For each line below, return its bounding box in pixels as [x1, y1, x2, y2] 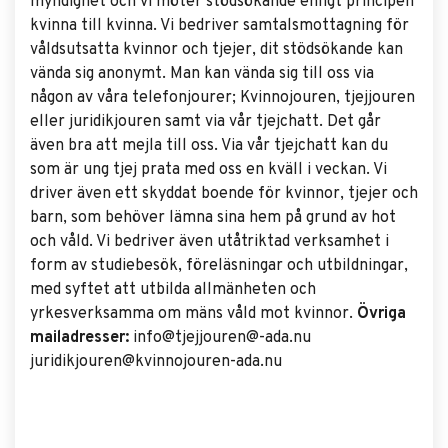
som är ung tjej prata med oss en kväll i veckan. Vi [30, 160, 387, 180]
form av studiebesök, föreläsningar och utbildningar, [30, 256, 408, 276]
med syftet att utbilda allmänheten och [30, 280, 316, 300]
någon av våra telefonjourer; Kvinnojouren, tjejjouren [30, 88, 415, 108]
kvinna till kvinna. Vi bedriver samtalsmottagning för [30, 16, 409, 36]
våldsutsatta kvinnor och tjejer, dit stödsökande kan [30, 40, 403, 60]
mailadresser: [30, 328, 129, 348]
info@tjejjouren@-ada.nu [129, 328, 311, 348]
